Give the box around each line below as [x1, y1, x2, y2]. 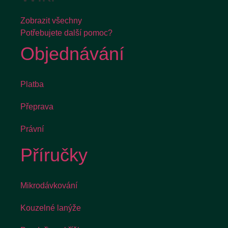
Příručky [20, 145, 88, 166]
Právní [20, 125, 44, 134]
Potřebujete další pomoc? [20, 28, 112, 38]
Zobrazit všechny [20, 16, 82, 25]
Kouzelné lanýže [20, 204, 81, 213]
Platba [20, 80, 44, 89]
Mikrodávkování [20, 181, 77, 190]
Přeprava [20, 102, 53, 111]
